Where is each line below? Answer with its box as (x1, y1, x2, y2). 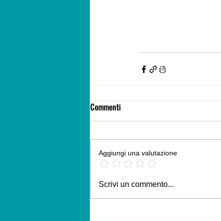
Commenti (90, 101, 121, 113)
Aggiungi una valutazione (99, 149, 177, 157)
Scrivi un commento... (99, 180, 174, 189)
